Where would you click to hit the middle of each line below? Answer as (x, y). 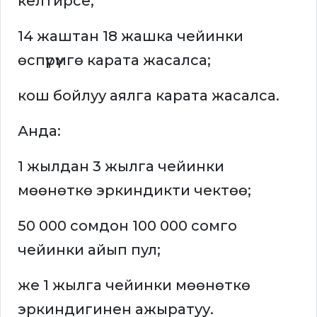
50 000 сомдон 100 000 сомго (127, 226)
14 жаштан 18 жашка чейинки (131, 36)
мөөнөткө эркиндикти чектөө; (134, 191)
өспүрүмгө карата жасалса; (114, 60)
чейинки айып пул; (89, 250)
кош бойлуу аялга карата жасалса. (149, 96)
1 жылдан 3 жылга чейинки (121, 167)
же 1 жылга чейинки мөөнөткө (134, 286)
